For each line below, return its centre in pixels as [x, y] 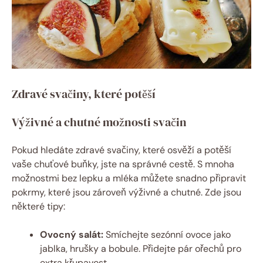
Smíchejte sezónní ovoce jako [167, 235]
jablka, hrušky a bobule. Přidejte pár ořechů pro [141, 249]
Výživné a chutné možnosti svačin [99, 122]
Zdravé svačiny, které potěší [84, 94]
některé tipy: [38, 207]
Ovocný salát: [72, 235]
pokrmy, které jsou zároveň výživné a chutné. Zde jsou [127, 193]
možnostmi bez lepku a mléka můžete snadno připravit [129, 178]
